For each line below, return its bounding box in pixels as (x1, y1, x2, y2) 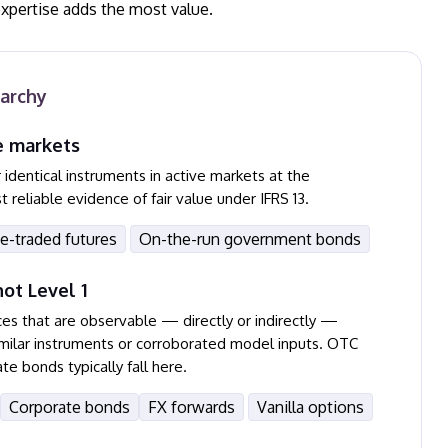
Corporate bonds (9, 397, 130, 417)
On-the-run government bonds (139, 229, 361, 249)
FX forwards (148, 397, 235, 417)
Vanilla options (257, 397, 364, 417)
